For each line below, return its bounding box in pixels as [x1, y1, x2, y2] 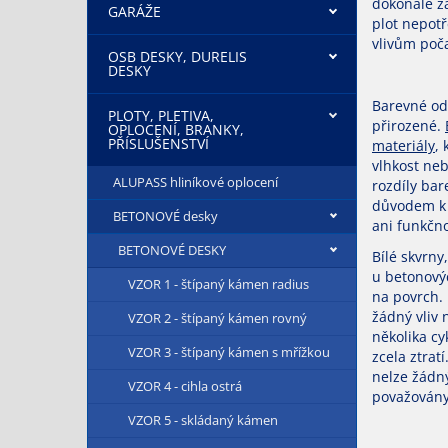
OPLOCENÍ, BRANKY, [108, 120, 244, 139]
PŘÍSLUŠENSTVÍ [108, 134, 209, 153]
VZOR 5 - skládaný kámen [128, 411, 278, 429]
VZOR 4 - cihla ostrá [128, 377, 242, 395]
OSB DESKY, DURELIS [108, 47, 247, 66]
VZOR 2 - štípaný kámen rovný [128, 309, 307, 327]
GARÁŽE [108, 2, 161, 21]
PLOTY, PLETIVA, [108, 106, 214, 125]
